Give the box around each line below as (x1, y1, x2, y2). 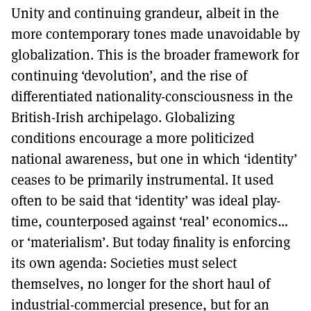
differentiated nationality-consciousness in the (11, 87, 293, 106)
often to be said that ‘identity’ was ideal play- (11, 191, 280, 210)
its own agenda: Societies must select (11, 253, 237, 273)
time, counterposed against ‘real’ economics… (11, 212, 288, 231)
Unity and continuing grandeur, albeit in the (11, 3, 279, 23)
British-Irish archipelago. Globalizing (11, 108, 235, 127)
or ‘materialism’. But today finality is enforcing (11, 233, 290, 252)
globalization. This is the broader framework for (11, 45, 299, 65)
